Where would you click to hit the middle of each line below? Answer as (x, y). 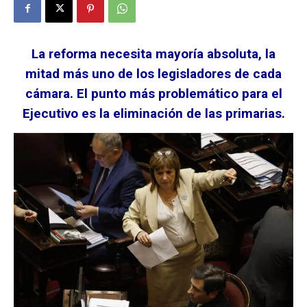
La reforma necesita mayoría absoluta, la (153, 53)
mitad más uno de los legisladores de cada (153, 73)
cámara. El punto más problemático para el (153, 93)
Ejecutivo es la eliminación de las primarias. (153, 113)
